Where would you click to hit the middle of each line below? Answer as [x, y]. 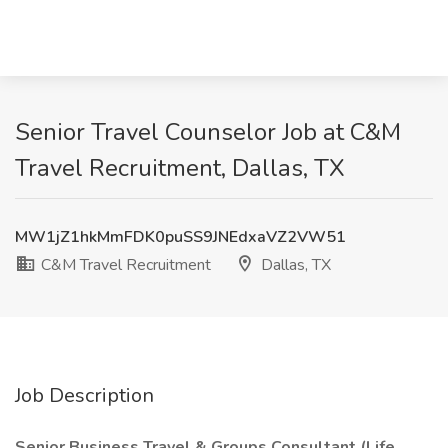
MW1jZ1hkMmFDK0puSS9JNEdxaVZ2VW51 [180, 237]
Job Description [84, 395]
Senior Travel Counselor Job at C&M [208, 132]
